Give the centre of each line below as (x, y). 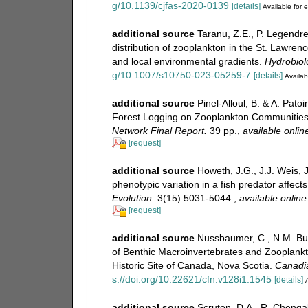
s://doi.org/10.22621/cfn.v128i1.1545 (191, 279)
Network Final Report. (159, 130)
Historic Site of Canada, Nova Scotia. (193, 265)
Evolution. (133, 198)
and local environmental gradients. (188, 61)
